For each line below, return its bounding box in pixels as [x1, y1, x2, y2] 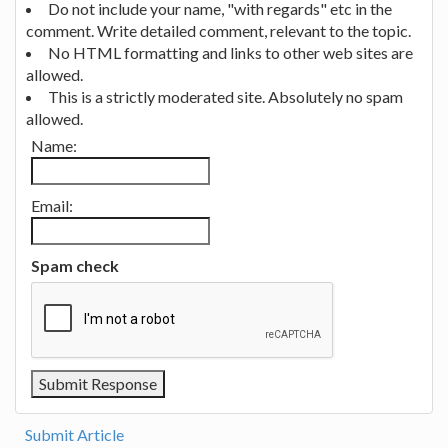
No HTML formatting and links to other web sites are [48, 43, 413, 63]
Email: [31, 196, 73, 216]
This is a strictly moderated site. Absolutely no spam [48, 87, 403, 107]
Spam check [31, 256, 119, 276]
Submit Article [25, 425, 124, 445]
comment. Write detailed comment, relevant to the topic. [26, 21, 411, 41]
